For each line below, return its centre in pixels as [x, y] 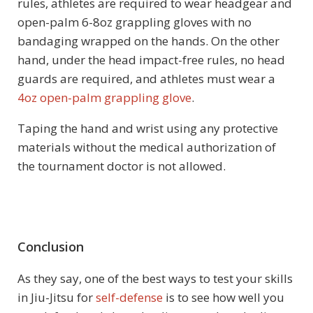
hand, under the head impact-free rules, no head [151, 60]
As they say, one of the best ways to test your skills [155, 279]
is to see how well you [224, 298]
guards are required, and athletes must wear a [146, 79]
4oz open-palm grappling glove [104, 98]
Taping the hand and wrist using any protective [148, 129]
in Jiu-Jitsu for [57, 298]
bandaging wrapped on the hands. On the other [148, 41]
